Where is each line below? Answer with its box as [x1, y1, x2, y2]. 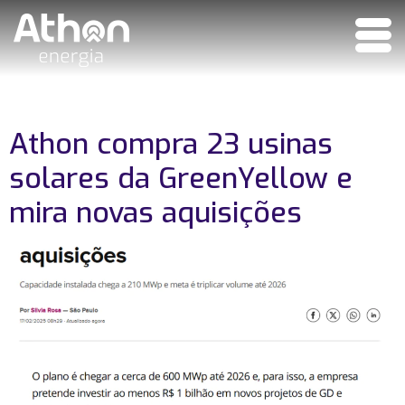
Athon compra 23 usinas [9, 125, 333, 163]
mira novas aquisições [9, 193, 302, 231]
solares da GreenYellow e [9, 159, 353, 197]
